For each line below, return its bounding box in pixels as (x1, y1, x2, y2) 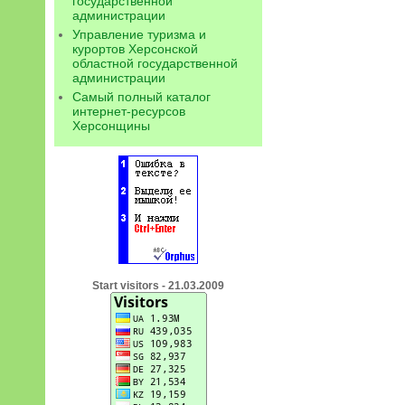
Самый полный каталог (72, 89, 211, 104)
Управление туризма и (72, 27, 206, 42)
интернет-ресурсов (72, 104, 185, 118)
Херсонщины (72, 118, 150, 133)
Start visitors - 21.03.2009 (92, 279, 224, 292)
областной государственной (72, 56, 238, 71)
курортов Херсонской (72, 42, 198, 56)
